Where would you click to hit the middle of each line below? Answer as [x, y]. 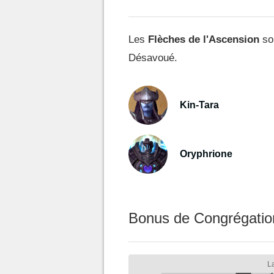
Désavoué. [153, 58]
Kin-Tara [199, 105]
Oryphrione [206, 154]
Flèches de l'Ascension [204, 39]
